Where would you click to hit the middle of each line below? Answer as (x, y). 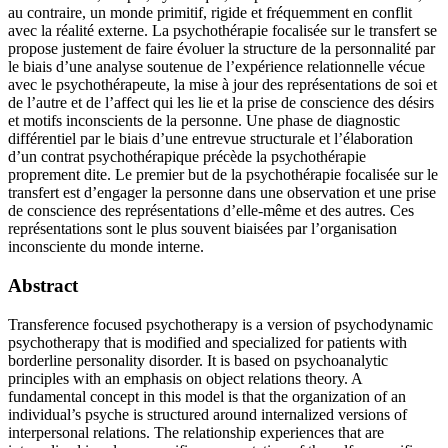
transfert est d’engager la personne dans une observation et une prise (222, 193)
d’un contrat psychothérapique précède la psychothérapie (187, 157)
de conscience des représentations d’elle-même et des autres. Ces (211, 211)
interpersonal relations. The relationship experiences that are (196, 432)
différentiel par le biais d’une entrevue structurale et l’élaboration (210, 139)
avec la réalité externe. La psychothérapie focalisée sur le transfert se (222, 31)
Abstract (43, 285)
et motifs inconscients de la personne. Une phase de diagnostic (204, 121)
